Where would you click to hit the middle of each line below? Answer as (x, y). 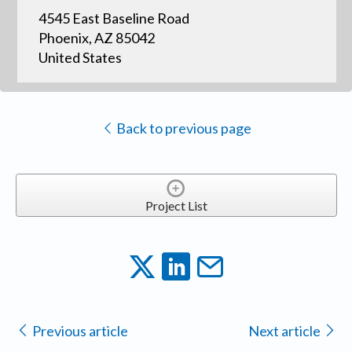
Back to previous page (182, 128)
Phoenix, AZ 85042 (96, 37)
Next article (285, 331)
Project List (176, 206)
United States (80, 57)
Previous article (80, 331)
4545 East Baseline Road (114, 18)
